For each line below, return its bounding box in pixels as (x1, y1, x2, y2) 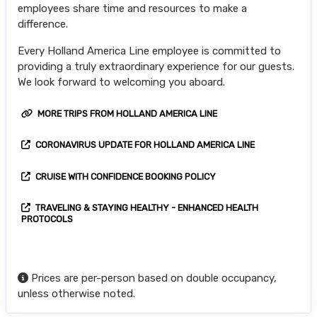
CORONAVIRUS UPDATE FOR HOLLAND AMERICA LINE (33, 139, 255, 151)
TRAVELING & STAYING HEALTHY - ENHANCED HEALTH (33, 202, 258, 213)
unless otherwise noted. (18, 287, 135, 300)
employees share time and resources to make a (18, 1, 247, 15)
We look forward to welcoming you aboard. (18, 75, 225, 88)
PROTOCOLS (21, 213, 73, 224)
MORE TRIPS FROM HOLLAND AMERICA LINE (35, 108, 217, 119)
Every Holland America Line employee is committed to (18, 44, 281, 57)
